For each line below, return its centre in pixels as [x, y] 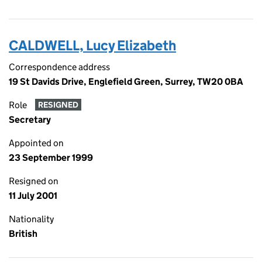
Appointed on [36, 143]
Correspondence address [59, 67]
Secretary [30, 120]
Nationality [31, 219]
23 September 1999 [51, 158]
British [23, 234]
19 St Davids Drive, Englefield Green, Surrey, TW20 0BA [126, 82]
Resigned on [34, 181]
